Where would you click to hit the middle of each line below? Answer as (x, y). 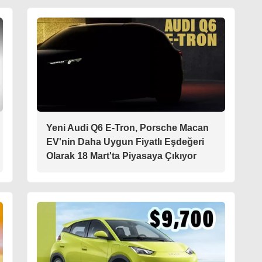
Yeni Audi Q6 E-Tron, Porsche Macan (127, 128)
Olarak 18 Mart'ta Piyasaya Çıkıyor (121, 156)
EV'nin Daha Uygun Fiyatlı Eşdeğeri (125, 142)
